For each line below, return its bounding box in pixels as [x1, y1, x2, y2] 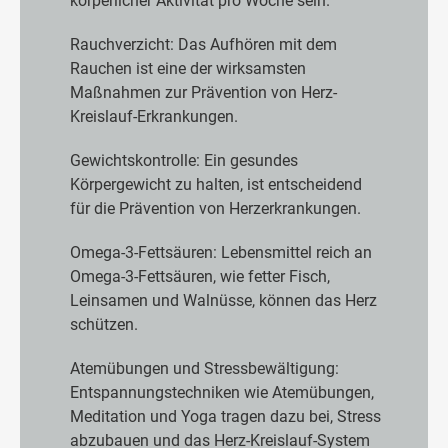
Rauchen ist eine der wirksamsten [70, 58, 306, 78]
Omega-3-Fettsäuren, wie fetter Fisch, [70, 266, 330, 286]
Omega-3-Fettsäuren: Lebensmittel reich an [70, 242, 372, 262]
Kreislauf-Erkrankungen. [70, 106, 238, 126]
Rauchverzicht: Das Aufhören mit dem [70, 34, 337, 54]
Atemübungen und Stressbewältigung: [70, 358, 339, 378]
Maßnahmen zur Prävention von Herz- [70, 82, 337, 102]
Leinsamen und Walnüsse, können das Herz [70, 290, 377, 310]
